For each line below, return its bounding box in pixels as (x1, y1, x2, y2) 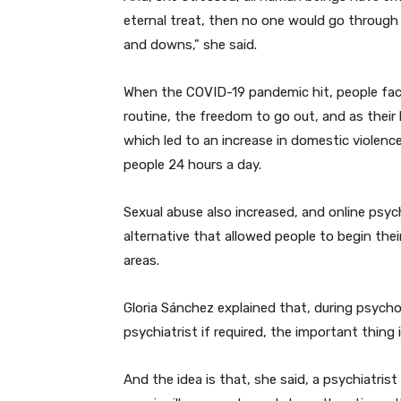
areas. (124, 252, 163, 269)
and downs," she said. (124, 36, 257, 53)
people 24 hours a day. (124, 156, 261, 173)
